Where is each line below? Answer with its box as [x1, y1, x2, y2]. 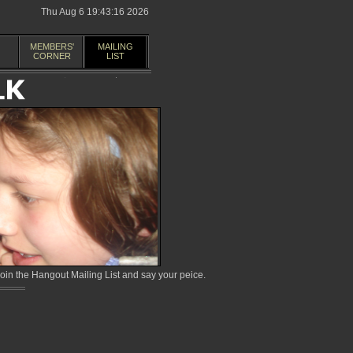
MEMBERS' [29, 42, 74, 51]
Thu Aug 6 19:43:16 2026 [41, 6, 149, 17]
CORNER [32, 51, 71, 61]
